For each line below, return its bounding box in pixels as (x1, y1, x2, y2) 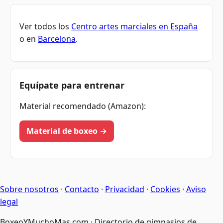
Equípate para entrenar (19, 79, 124, 91)
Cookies (150, 183, 180, 195)
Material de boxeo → (26, 125, 107, 136)
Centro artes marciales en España (71, 21, 198, 32)
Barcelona (38, 33, 76, 45)
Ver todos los (19, 21, 71, 32)
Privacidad (105, 183, 144, 195)
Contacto (65, 183, 99, 195)
